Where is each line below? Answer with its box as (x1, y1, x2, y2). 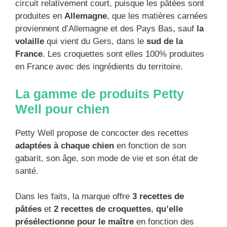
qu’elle (156, 204, 183, 214)
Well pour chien (15, 101, 109, 116)
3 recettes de (132, 192, 184, 202)
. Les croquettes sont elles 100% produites (43, 49, 204, 59)
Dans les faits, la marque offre (15, 192, 132, 202)
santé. (15, 166, 39, 176)
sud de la (146, 36, 183, 47)
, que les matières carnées (107, 11, 208, 21)
